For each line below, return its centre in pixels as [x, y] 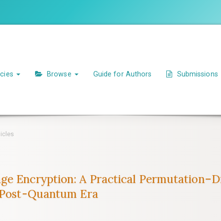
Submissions [196, 74]
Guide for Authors [122, 74]
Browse [59, 74]
